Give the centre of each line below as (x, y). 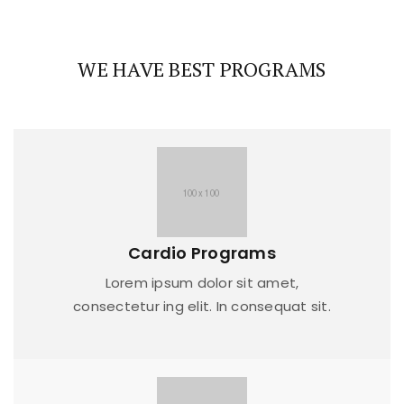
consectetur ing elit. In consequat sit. (202, 307)
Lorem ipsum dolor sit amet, (202, 283)
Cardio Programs (202, 253)
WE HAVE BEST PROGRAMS (202, 69)
